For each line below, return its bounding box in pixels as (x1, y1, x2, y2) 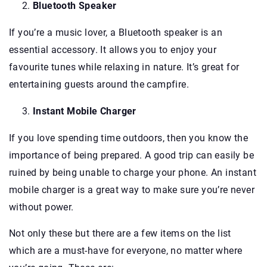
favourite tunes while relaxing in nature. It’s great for (9, 61, 240, 73)
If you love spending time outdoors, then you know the (9, 132, 249, 144)
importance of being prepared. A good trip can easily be (9, 149, 254, 161)
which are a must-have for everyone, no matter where (9, 244, 243, 256)
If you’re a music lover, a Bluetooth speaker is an (9, 26, 222, 38)
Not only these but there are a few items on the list (9, 227, 231, 239)
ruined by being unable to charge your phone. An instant (9, 166, 256, 178)
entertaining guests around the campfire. (9, 78, 189, 90)
